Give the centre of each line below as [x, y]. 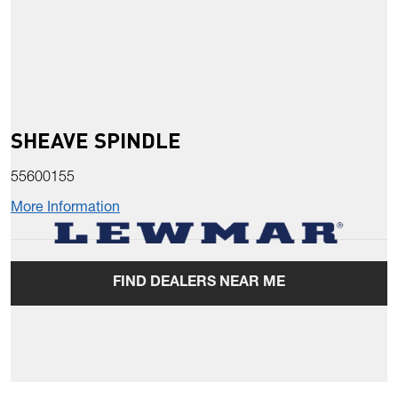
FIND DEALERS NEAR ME [199, 284]
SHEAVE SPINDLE [96, 140]
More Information [65, 209]
